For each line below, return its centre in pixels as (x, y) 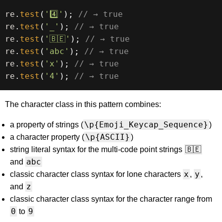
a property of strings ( (47, 125)
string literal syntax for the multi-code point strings (97, 150)
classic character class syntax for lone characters (96, 174)
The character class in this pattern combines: (83, 105)
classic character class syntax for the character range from (111, 199)
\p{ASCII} (108, 137)
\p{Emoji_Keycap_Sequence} (146, 125)
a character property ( (47, 137)
